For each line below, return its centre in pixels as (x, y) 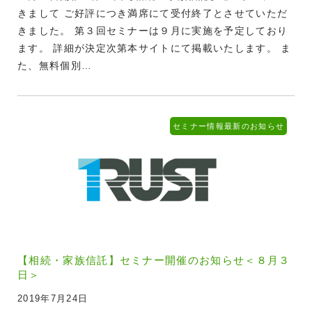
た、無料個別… (55, 65)
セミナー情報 (198, 126)
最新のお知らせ (254, 126)
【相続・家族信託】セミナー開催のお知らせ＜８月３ (154, 260)
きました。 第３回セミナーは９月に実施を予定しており (153, 30)
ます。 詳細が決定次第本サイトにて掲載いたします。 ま (155, 48)
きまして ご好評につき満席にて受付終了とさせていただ (153, 13)
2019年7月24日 (53, 298)
